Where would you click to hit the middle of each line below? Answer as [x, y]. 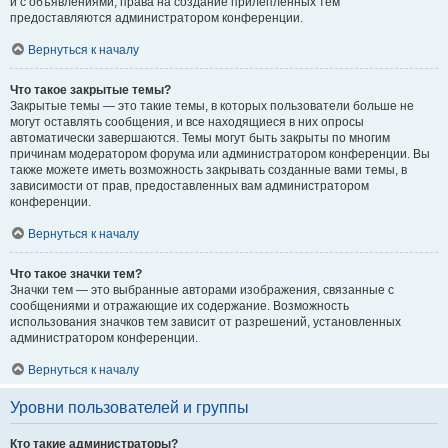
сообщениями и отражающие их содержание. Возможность [179, 306]
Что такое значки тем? [76, 274]
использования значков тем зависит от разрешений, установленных [205, 322]
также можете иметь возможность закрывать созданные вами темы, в [208, 170]
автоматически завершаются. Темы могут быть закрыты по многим [200, 138]
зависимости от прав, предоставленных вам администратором [189, 186]
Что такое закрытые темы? [90, 90]
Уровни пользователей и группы [129, 407]
